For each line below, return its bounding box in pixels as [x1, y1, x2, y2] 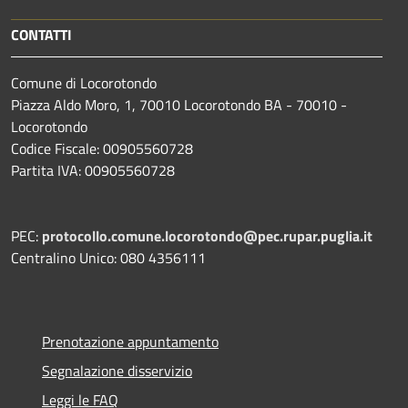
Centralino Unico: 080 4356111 [11, 246, 206, 269]
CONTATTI [11, 23, 72, 46]
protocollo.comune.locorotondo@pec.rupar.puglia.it [42, 224, 372, 247]
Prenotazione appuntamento [42, 330, 219, 352]
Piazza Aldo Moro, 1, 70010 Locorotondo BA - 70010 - [11, 93, 347, 116]
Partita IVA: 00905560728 [11, 158, 175, 181]
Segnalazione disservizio [42, 359, 192, 382]
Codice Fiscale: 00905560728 [11, 137, 193, 159]
